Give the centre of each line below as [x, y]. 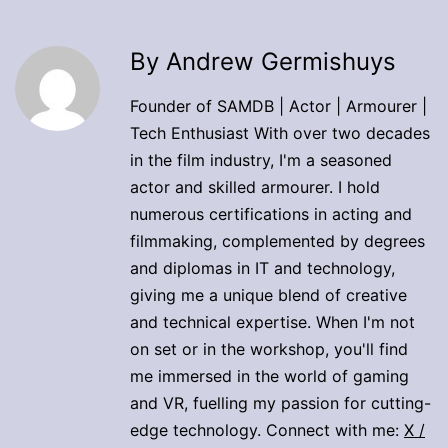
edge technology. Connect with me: [267, 429]
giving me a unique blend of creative [268, 294]
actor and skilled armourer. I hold [255, 186]
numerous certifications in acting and [271, 213]
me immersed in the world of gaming [269, 375]
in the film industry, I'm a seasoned [261, 159]
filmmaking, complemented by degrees [277, 240]
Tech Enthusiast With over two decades [280, 132]
